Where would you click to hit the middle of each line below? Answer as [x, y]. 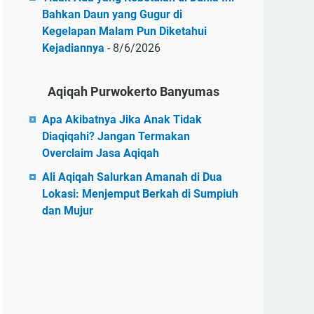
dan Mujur [68, 211]
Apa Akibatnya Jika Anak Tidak [122, 120]
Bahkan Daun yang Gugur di [112, 14]
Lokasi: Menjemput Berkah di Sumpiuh [140, 194]
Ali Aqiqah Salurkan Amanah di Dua [132, 177]
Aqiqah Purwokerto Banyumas [133, 91]
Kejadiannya [73, 48]
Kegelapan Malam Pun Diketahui [124, 31]
